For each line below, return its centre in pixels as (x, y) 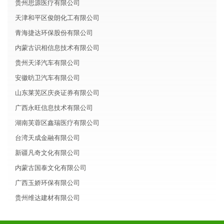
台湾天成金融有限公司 (47, 138)
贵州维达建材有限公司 (47, 198)
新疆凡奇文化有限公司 (47, 153)
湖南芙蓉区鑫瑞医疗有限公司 (57, 123)
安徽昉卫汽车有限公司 (47, 78)
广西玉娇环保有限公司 (47, 183)
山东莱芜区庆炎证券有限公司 (57, 93)
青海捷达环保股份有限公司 (54, 33)
